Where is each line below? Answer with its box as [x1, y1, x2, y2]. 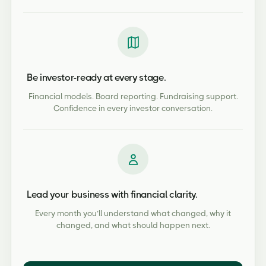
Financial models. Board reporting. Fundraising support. [28, 92, 238, 101]
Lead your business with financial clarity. [27, 189, 198, 200]
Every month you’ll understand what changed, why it [35, 209, 231, 218]
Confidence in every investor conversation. [53, 104, 213, 113]
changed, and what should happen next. [56, 221, 210, 230]
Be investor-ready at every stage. [27, 72, 166, 83]
